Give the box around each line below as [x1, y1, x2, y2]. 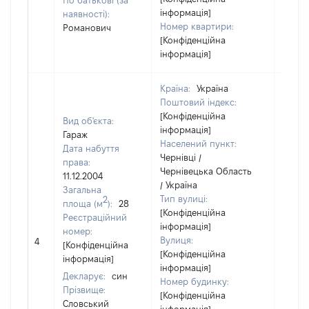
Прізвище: [63, 285, 106, 295]
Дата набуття [63, 143, 119, 153]
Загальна [63, 185, 101, 195]
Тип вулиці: [160, 194, 208, 203]
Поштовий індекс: [160, 97, 237, 107]
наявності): [63, 9, 110, 19]
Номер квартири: [160, 21, 234, 31]
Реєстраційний [63, 212, 127, 222]
